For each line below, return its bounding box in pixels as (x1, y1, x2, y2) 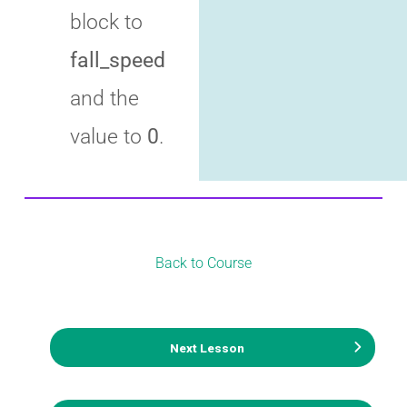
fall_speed (70, 48, 165, 73)
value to (70, 124, 147, 149)
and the (70, 86, 139, 111)
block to (70, 10, 143, 35)
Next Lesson (170, 340, 244, 355)
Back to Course (155, 254, 252, 273)
